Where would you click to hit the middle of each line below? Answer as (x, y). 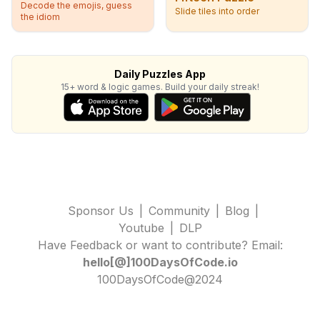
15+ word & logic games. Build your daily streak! (160, 87)
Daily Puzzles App (160, 74)
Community (179, 211)
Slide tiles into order (217, 11)
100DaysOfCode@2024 (160, 279)
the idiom (40, 17)
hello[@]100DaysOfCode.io (160, 262)
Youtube (141, 228)
